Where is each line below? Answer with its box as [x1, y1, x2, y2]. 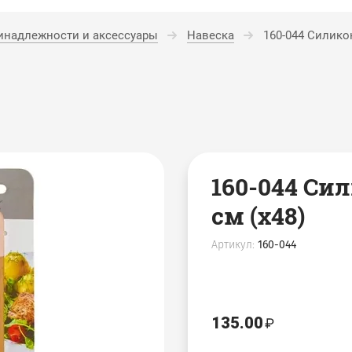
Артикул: [211, 238, 255, 251]
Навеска [186, 28, 234, 42]
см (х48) [211, 200, 306, 231]
